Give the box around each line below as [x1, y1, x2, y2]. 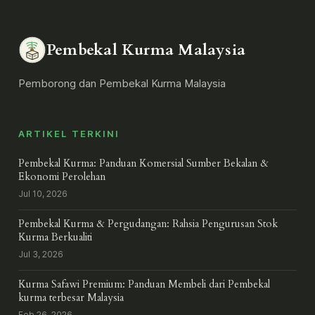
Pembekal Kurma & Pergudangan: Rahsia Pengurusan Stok [18, 217, 278, 231]
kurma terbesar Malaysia [18, 291, 124, 305]
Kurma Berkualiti [18, 231, 92, 245]
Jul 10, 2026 [18, 188, 67, 200]
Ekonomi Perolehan [18, 170, 105, 184]
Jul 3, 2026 [18, 249, 63, 260]
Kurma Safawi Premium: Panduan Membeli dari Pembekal [18, 278, 270, 292]
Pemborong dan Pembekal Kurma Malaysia [18, 77, 226, 91]
